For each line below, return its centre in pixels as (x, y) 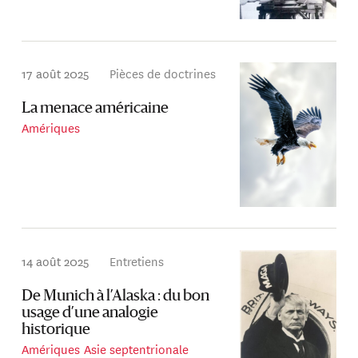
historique (56, 330)
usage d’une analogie (90, 313)
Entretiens (137, 261)
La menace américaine (95, 109)
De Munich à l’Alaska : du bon (116, 296)
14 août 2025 (56, 261)
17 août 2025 (56, 74)
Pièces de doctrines (163, 74)
